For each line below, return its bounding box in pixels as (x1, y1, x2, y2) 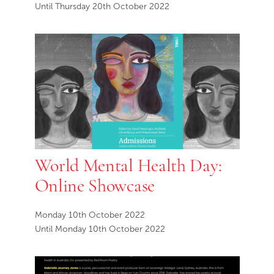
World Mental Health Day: (34, 154, 222, 176)
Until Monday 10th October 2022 (34, 224, 165, 234)
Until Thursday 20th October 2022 (34, 1, 169, 11)
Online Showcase (34, 174, 155, 196)
